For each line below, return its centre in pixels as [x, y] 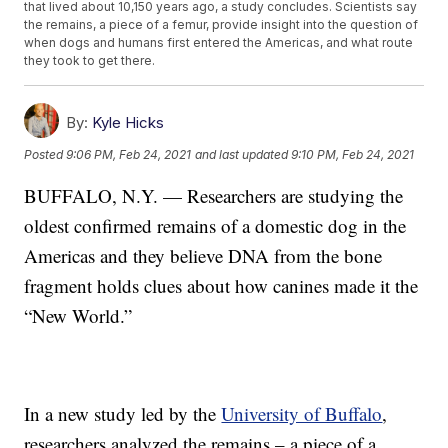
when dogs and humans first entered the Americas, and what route [219, 43]
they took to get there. [90, 61]
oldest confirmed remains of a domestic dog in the [215, 226]
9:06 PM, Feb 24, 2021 [129, 154]
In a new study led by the [123, 414]
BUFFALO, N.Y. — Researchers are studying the [214, 196]
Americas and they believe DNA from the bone [203, 256]
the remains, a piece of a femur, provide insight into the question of [221, 25]
